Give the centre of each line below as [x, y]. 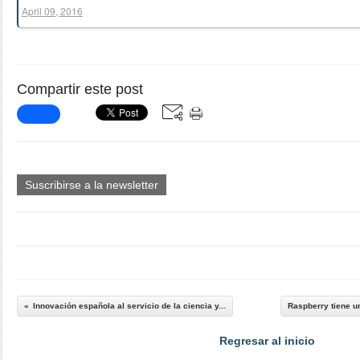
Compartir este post [80, 89]
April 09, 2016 [52, 11]
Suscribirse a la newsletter [92, 185]
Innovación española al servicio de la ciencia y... [129, 306]
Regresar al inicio [267, 341]
